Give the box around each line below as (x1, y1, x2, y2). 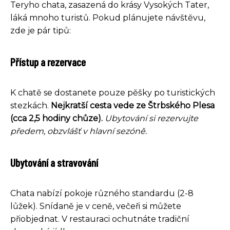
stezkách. (10, 100, 51, 110)
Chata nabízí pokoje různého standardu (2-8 (10, 188, 194, 198)
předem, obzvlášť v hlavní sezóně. (10, 126, 147, 136)
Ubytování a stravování (10, 155, 98, 169)
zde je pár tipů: (10, 25, 71, 35)
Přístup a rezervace (10, 54, 86, 68)
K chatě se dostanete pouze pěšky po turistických (10, 87, 215, 98)
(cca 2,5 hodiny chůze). (10, 113, 103, 123)
